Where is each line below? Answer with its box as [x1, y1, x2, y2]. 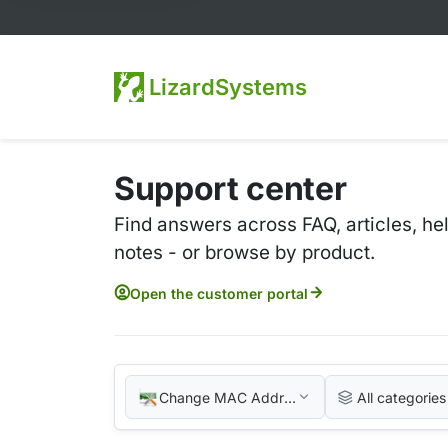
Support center [114, 169, 347, 209]
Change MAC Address [158, 388, 306, 406]
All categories [356, 388, 446, 406]
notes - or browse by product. [114, 241, 375, 265]
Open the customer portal [130, 284, 308, 302]
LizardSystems [149, 74, 307, 101]
